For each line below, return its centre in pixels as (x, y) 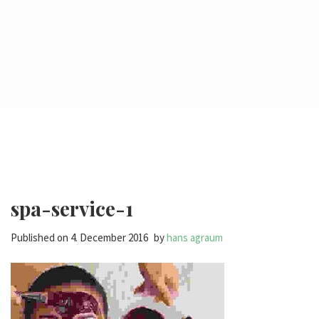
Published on (41, 237)
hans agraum (195, 237)
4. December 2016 (109, 237)
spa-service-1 (72, 208)
